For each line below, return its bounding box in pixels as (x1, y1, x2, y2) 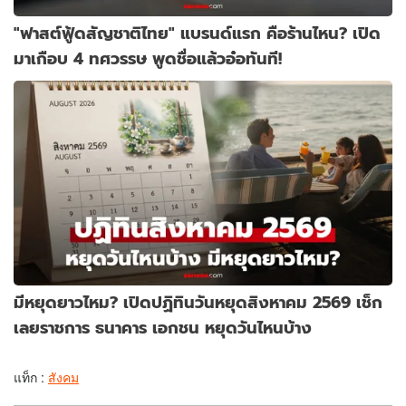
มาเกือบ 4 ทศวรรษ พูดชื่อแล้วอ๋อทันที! (14, 45, 282, 71)
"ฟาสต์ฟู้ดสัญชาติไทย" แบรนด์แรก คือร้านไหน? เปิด (14, 20, 381, 45)
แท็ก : (14, 367, 48, 386)
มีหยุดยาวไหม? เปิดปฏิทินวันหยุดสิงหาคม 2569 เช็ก (14, 289, 382, 314)
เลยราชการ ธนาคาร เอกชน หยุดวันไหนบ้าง (14, 314, 312, 340)
